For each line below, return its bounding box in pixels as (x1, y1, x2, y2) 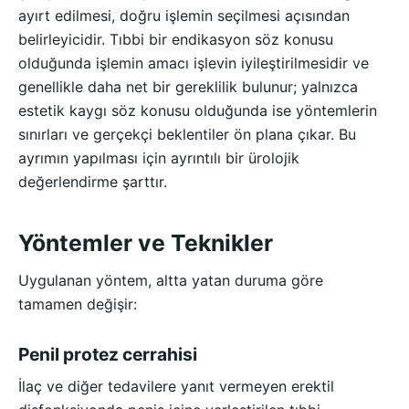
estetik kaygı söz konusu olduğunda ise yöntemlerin (18, 100, 377, 120)
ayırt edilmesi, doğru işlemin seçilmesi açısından (18, 5, 350, 25)
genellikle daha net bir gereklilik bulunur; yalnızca (18, 77, 358, 96)
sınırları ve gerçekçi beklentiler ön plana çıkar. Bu (18, 124, 356, 143)
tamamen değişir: (18, 294, 137, 313)
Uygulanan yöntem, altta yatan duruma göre (18, 270, 323, 289)
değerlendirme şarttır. (18, 172, 167, 191)
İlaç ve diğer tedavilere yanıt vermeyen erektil (18, 377, 334, 396)
